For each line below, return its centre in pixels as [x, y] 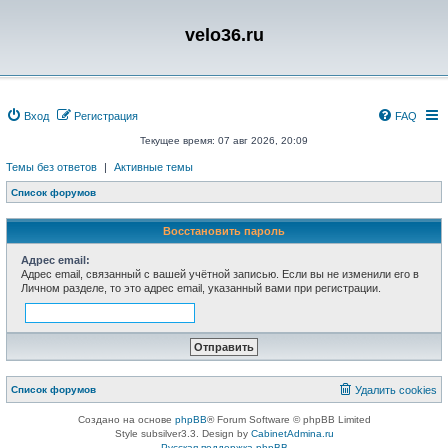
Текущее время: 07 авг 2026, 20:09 [224, 140]
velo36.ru [224, 35]
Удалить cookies [396, 390]
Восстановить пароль [224, 231]
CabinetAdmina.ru [292, 433]
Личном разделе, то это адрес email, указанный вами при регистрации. [201, 288]
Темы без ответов [51, 167]
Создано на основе [126, 419]
